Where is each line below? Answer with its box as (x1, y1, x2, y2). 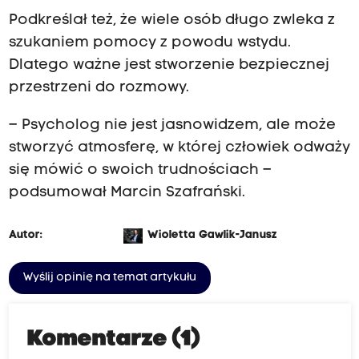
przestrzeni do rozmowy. (8, 80, 189, 96)
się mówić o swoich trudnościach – (8, 162, 272, 178)
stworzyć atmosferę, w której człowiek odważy (8, 139, 350, 155)
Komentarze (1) (27, 328, 200, 351)
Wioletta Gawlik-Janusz (147, 228, 277, 241)
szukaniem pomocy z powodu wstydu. (8, 35, 291, 51)
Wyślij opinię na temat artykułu (22, 271, 196, 284)
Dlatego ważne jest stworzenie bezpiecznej (8, 58, 329, 74)
